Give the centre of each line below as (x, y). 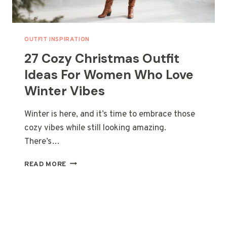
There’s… (42, 142)
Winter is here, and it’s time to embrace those (110, 114)
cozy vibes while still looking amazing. (95, 128)
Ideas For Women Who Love (109, 74)
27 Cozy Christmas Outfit (102, 58)
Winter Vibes (65, 91)
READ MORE (46, 164)
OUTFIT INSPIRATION (57, 39)
